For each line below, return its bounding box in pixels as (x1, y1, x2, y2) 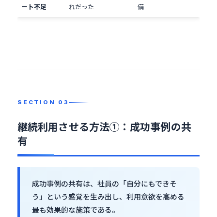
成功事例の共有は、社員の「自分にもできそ (32, 178, 177, 188)
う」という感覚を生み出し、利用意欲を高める (32, 191, 185, 201)
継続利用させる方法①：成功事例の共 (17, 119, 191, 134)
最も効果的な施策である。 (32, 204, 119, 215)
